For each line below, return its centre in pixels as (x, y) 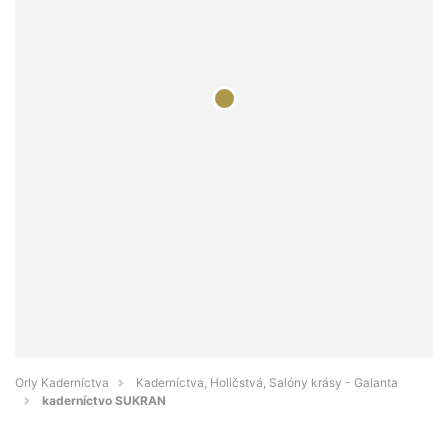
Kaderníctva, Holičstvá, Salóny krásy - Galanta (267, 383)
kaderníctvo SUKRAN (104, 401)
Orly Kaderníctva (62, 383)
